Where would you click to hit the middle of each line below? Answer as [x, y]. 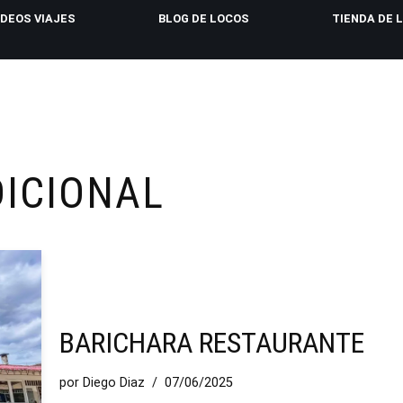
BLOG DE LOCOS [204, 18]
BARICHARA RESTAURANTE [212, 343]
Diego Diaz [114, 383]
